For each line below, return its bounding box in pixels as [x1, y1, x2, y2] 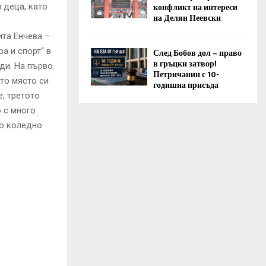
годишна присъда [153, 78, 218, 92]
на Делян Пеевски [153, 11, 221, 25]
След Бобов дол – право [153, 46, 242, 60]
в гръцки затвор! [153, 56, 217, 71]
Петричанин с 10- [153, 67, 219, 81]
